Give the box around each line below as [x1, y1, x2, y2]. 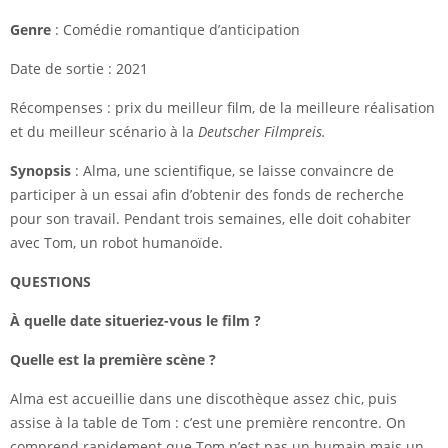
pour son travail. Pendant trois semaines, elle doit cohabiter [10, 209, 411, 229]
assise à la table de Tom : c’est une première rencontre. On [10, 413, 406, 433]
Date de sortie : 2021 [10, 59, 148, 79]
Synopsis [10, 161, 75, 181]
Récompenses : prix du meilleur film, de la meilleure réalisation [10, 98, 435, 118]
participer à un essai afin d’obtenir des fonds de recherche [10, 185, 404, 205]
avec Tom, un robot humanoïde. [10, 233, 223, 253]
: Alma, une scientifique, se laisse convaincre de [75, 161, 394, 181]
